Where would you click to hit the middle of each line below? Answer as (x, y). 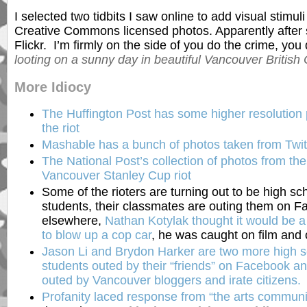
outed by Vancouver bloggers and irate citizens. (171, 281)
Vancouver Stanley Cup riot (116, 176)
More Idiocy (53, 87)
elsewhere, (73, 221)
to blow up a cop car (97, 235)
